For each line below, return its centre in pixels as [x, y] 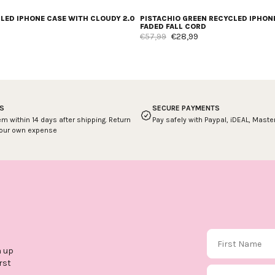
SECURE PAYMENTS [186, 108]
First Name [228, 234]
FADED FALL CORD [173, 26]
